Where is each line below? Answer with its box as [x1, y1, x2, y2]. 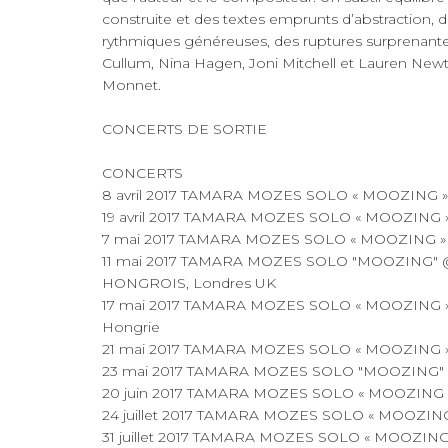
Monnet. [102, 75, 161, 94]
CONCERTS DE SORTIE [102, 119, 267, 138]
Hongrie [102, 317, 160, 336]
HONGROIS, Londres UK [102, 273, 276, 292]
